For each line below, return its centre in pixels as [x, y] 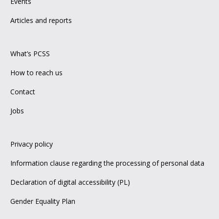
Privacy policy [32, 144]
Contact [23, 91]
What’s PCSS [30, 53]
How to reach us [37, 72]
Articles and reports [41, 20]
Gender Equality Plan [43, 201]
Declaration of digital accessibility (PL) [70, 182]
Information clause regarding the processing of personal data [108, 163]
